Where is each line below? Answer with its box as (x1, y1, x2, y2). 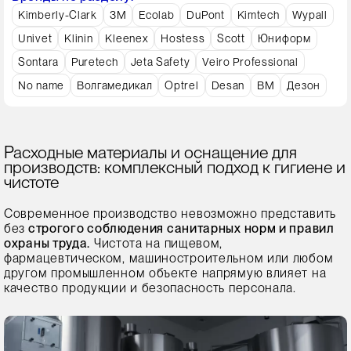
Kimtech (237, 9, 280, 22)
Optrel (165, 79, 199, 92)
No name (18, 79, 64, 92)
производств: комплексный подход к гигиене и (4, 157, 346, 178)
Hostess (161, 32, 205, 45)
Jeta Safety (130, 56, 190, 69)
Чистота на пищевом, (90, 236, 223, 251)
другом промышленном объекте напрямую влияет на (4, 266, 327, 281)
